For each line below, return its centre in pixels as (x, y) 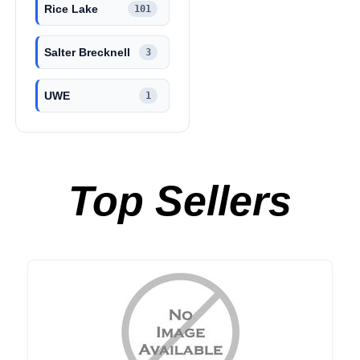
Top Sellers (180, 201)
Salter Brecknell (87, 52)
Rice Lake (71, 8)
